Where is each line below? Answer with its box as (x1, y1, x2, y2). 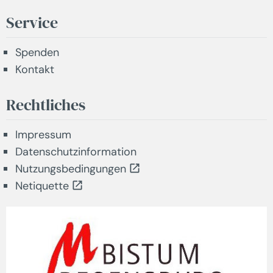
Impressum (15, 127, 71, 143)
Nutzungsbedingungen (15, 161, 126, 177)
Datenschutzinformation (15, 144, 136, 160)
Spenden (15, 45, 59, 60)
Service (6, 12, 58, 34)
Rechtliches (6, 94, 85, 116)
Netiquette (15, 179, 69, 194)
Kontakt (15, 62, 54, 77)
